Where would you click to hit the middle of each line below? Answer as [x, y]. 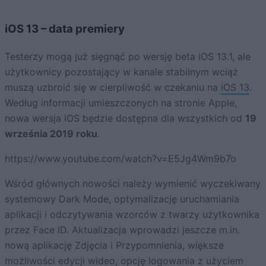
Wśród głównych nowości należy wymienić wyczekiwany [133, 184]
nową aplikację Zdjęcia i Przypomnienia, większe [114, 246]
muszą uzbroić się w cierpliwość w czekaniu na [113, 88]
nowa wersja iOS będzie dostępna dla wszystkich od [125, 118]
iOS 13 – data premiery [65, 28]
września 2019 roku [51, 134]
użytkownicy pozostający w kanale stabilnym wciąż [121, 72]
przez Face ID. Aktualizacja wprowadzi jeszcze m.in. [122, 230]
